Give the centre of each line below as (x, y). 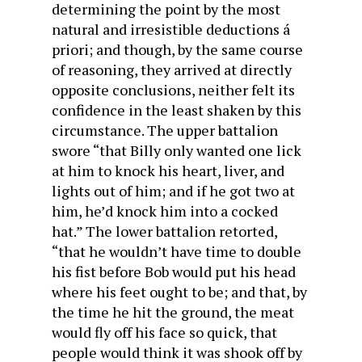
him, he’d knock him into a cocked (165, 211)
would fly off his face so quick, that (164, 332)
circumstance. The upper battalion (165, 130)
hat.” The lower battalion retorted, (164, 231)
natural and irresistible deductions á (171, 29)
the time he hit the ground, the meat (173, 312)
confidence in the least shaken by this (177, 110)
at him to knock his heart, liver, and (168, 170)
